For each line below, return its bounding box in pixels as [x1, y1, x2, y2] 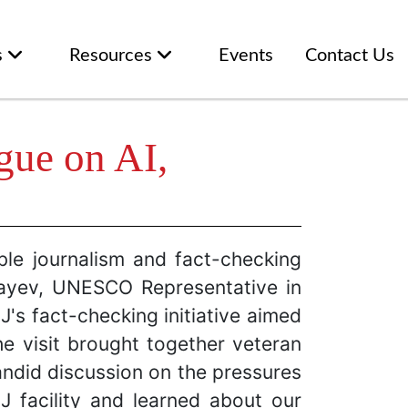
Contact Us [305, 46, 394, 65]
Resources [69, 46, 157, 65]
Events [219, 46, 273, 65]
